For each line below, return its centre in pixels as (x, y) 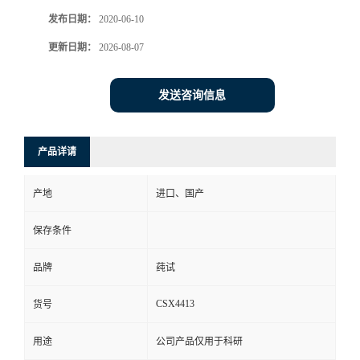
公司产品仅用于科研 (199, 342)
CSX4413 (175, 304)
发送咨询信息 (192, 96)
